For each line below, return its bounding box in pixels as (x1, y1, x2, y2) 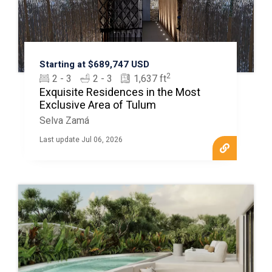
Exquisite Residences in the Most (39, 84, 200, 101)
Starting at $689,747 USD (39, 57, 149, 71)
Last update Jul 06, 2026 (39, 134, 123, 145)
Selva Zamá (39, 113, 89, 128)
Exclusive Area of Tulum (39, 97, 156, 114)
